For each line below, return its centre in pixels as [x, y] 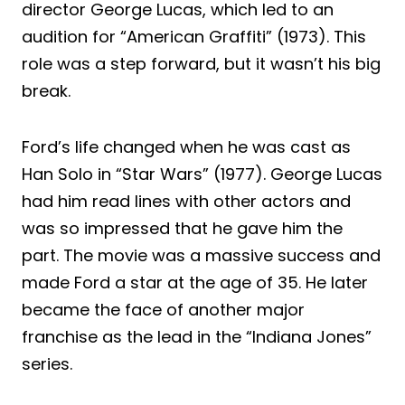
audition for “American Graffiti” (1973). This [194, 37]
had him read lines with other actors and [186, 202]
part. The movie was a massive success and [201, 256]
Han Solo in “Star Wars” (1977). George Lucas [202, 174]
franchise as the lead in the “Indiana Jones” [197, 337]
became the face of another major [163, 310]
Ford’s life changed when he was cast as [186, 147]
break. [46, 91]
